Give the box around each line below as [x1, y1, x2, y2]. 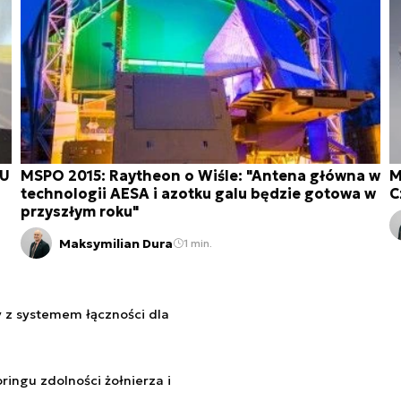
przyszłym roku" [21, 202, 139, 221]
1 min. [183, 236, 212, 251]
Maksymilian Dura [59, 235, 173, 252]
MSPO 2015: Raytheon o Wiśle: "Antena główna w [21, 166, 380, 185]
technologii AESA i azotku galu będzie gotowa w [21, 184, 376, 203]
